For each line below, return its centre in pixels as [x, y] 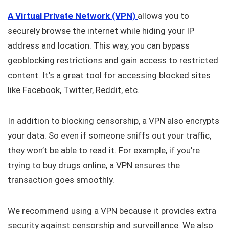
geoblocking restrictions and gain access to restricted [113, 61]
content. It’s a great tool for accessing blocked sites [109, 75]
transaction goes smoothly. [61, 180]
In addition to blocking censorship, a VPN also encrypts [113, 121]
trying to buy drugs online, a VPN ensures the [94, 165]
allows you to [163, 16]
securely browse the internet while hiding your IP [101, 31]
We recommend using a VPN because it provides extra [112, 211]
